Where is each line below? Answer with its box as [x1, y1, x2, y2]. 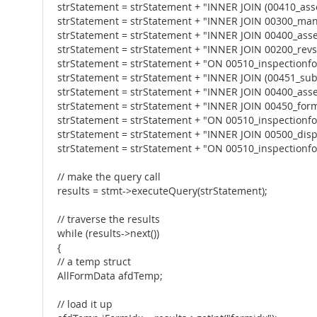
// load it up [57, 298, 113, 311]
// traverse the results [57, 213, 160, 226]
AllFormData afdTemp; [57, 270, 163, 282]
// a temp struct [57, 255, 131, 268]
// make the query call [57, 171, 161, 183]
